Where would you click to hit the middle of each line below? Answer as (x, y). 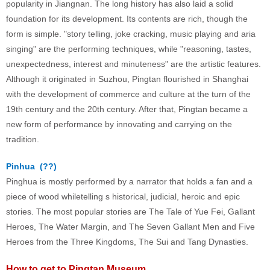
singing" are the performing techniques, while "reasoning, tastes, (129, 49)
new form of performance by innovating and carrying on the (119, 124)
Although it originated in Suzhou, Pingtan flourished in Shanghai (127, 79)
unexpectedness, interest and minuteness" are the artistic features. (135, 64)
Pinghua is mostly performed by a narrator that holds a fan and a (129, 182)
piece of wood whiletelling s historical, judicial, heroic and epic (123, 197)
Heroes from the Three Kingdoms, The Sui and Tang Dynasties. (127, 242)
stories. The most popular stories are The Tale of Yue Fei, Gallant (130, 212)
